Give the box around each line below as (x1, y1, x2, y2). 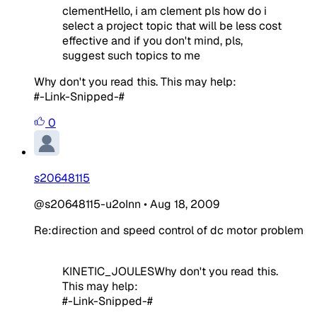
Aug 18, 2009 (150, 196, 219, 212)
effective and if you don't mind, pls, (62, 33, 243, 48)
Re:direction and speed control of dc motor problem (34, 222, 304, 238)
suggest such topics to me (62, 47, 200, 63)
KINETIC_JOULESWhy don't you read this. (62, 263, 278, 279)
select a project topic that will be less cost (62, 18, 282, 33)
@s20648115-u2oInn (34, 196, 141, 212)
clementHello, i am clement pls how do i (62, 3, 267, 18)
